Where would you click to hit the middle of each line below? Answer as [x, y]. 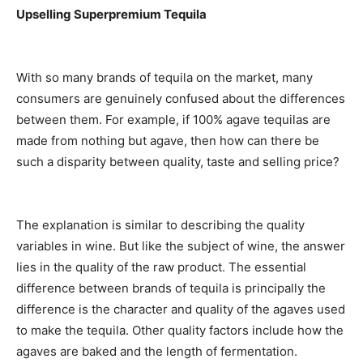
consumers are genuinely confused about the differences [181, 99]
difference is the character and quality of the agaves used [181, 310]
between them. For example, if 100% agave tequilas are [173, 120]
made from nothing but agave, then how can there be [168, 141]
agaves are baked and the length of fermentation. [157, 352]
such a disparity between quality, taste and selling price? [178, 162]
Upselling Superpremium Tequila [111, 15]
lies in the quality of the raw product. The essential [161, 267]
